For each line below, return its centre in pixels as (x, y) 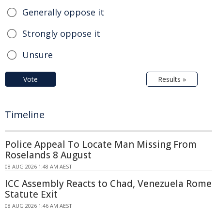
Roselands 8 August (48, 155)
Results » (172, 79)
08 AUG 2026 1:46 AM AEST (39, 206)
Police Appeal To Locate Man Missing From (101, 145)
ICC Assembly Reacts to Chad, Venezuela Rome (108, 184)
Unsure (38, 55)
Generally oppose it (63, 12)
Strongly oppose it (61, 34)
